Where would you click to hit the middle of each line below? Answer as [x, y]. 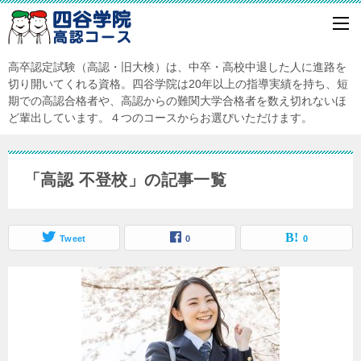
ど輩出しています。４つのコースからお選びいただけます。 [160, 118]
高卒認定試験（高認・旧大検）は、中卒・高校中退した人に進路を [177, 67]
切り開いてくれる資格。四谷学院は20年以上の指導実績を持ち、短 [178, 84]
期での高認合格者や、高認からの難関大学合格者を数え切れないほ [177, 101]
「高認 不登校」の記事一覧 [126, 180]
